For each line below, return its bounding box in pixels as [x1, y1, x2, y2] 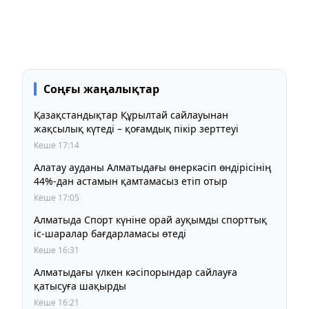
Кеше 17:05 [34, 192, 79, 204]
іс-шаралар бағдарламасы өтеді [34, 227, 186, 241]
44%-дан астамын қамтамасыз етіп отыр [34, 175, 228, 188]
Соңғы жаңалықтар [43, 81, 159, 97]
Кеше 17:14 [34, 139, 79, 152]
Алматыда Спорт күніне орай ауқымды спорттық [34, 213, 267, 227]
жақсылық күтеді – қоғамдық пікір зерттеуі [34, 122, 239, 136]
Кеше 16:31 [34, 244, 79, 257]
